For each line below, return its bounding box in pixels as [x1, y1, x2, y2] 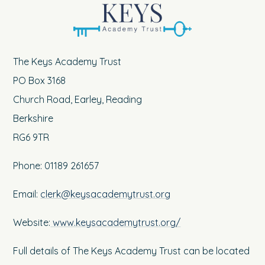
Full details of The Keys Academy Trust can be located [13, 245, 250, 257]
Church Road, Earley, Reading [13, 93, 143, 106]
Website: [13, 216, 51, 229]
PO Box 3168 [13, 75, 66, 87]
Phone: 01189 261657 [13, 160, 99, 172]
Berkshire [13, 112, 54, 125]
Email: [13, 188, 41, 201]
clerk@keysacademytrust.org [40, 188, 171, 201]
